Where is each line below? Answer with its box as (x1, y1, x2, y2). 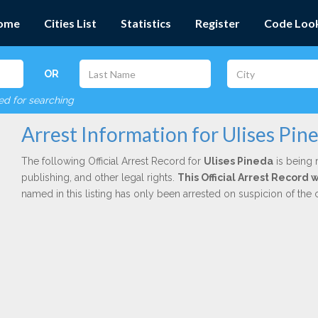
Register (195, 16, 240, 30)
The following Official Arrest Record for (21, 155, 204, 167)
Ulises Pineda (203, 155, 273, 167)
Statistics (121, 16, 171, 30)
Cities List (44, 16, 97, 30)
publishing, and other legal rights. (21, 172, 177, 183)
